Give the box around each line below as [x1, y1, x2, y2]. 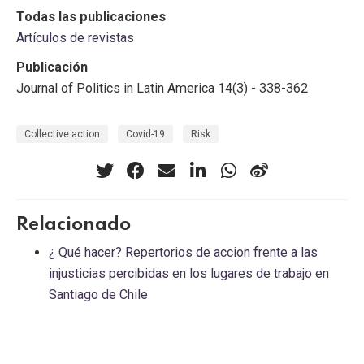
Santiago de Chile [49, 287, 148, 303]
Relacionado [16, 216, 131, 235]
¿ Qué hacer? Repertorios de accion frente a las [49, 245, 318, 261]
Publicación [16, 58, 88, 75]
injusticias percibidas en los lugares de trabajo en [49, 266, 329, 282]
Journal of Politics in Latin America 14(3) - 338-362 [16, 80, 308, 96]
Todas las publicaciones [16, 8, 166, 24]
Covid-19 [126, 128, 165, 141]
